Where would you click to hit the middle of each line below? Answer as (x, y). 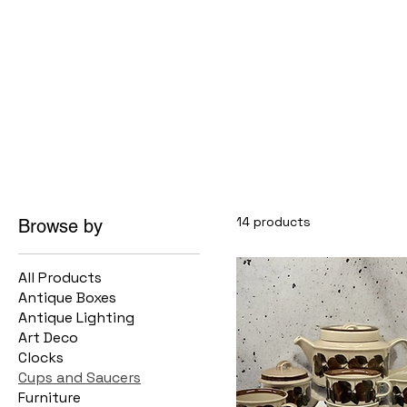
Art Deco (48, 338)
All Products (60, 278)
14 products (273, 222)
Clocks (41, 357)
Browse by (60, 226)
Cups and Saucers (79, 377)
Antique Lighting (76, 318)
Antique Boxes (67, 298)
